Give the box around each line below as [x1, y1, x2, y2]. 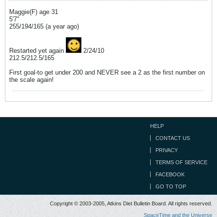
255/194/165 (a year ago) [9, 22, 79, 30]
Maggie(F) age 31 [9, 8, 60, 15]
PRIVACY [155, 147, 178, 153]
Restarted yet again [9, 46, 66, 54]
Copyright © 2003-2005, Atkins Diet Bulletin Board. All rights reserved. [50, 200, 212, 206]
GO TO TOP [155, 183, 186, 189]
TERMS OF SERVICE [155, 159, 207, 165]
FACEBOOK [155, 171, 185, 177]
